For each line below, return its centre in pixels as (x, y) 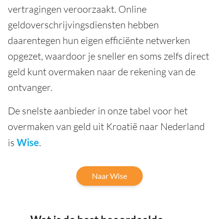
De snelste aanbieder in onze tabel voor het (98, 111)
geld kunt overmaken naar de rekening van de (102, 72)
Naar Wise (109, 176)
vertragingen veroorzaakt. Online (77, 9)
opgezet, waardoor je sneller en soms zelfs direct (109, 56)
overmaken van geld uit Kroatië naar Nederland (106, 127)
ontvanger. (30, 88)
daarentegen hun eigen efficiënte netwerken (99, 41)
